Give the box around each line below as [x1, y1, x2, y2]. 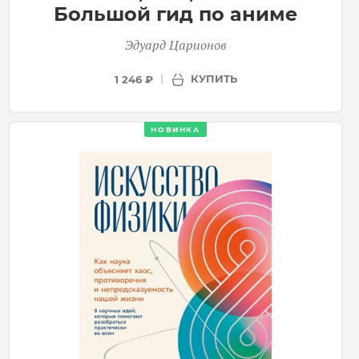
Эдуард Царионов [124, 35, 227, 54]
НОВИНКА [151, 124, 200, 134]
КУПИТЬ [190, 72, 237, 86]
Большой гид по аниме [54, 2, 297, 26]
